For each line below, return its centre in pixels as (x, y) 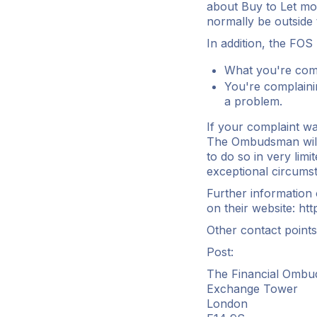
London (227, 304)
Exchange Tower (252, 289)
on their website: (253, 208)
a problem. (253, 101)
